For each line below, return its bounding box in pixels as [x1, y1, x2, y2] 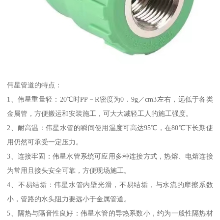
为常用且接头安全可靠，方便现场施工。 [7, 166, 131, 174]
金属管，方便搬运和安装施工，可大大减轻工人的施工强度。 [7, 109, 193, 117]
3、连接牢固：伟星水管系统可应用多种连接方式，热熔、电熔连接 [7, 152, 213, 160]
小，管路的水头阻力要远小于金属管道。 [7, 194, 131, 203]
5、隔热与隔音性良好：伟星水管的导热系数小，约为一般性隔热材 [7, 209, 213, 217]
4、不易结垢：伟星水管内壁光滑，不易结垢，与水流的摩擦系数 [7, 180, 213, 189]
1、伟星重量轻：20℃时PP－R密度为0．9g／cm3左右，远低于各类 [7, 95, 213, 103]
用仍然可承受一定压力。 [7, 137, 83, 146]
